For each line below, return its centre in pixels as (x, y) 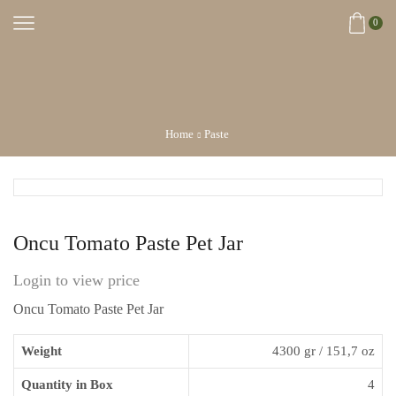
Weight (42, 350)
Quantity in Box (68, 384)
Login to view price (76, 280)
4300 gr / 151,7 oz (323, 350)
